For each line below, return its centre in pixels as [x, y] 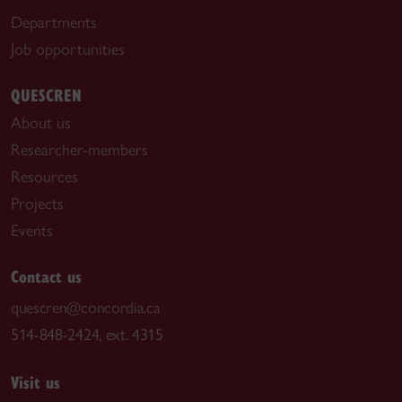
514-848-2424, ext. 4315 [87, 334]
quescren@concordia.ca [86, 307]
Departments [54, 22]
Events [32, 230]
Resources [44, 176]
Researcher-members [79, 149]
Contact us [46, 275]
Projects [37, 203]
